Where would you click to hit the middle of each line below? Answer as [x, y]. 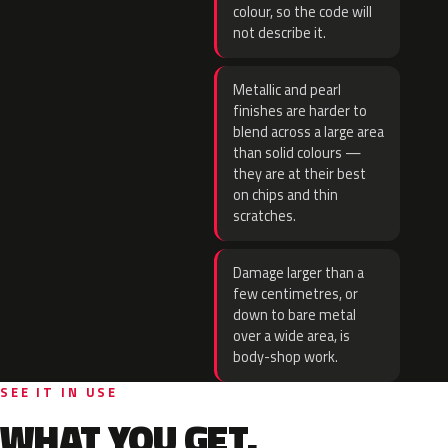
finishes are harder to [300, 111]
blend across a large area [308, 132]
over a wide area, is [291, 336]
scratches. [264, 216]
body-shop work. [285, 357]
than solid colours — [297, 153]
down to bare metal [294, 315]
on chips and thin [285, 195]
